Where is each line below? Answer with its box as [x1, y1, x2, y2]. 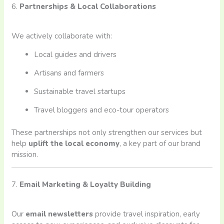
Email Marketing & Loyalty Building [19, 179, 151, 190]
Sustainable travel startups [34, 86, 126, 97]
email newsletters [25, 209, 93, 219]
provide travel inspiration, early [93, 209, 200, 219]
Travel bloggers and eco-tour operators [34, 105, 169, 115]
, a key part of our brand [119, 138, 201, 148]
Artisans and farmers [34, 68, 104, 78]
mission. [11, 149, 38, 159]
